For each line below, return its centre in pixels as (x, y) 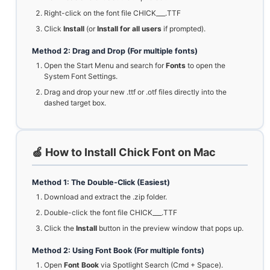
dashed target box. (75, 103)
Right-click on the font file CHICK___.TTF (112, 13)
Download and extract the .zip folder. (105, 197)
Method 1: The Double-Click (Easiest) (101, 183)
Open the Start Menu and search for (105, 66)
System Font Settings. (81, 77)
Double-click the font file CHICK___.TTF (111, 213)
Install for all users (129, 29)
